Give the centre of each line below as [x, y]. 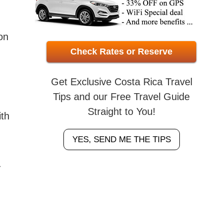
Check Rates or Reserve [121, 52]
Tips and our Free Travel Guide [121, 97]
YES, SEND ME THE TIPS [121, 139]
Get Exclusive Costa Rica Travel [121, 82]
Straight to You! [121, 111]
